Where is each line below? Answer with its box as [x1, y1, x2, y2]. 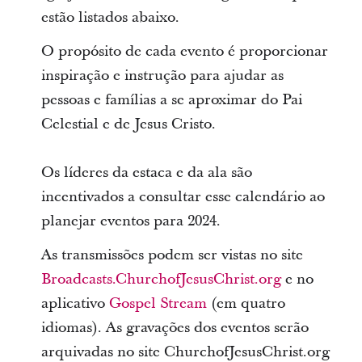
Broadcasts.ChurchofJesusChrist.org [40, 268, 281, 289]
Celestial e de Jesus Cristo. [40, 113, 216, 134]
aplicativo [40, 293, 109, 314]
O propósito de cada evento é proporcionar [40, 40, 328, 61]
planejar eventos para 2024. [40, 210, 221, 231]
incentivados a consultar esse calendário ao [40, 186, 325, 207]
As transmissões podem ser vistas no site [40, 244, 303, 265]
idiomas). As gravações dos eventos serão [40, 317, 309, 338]
